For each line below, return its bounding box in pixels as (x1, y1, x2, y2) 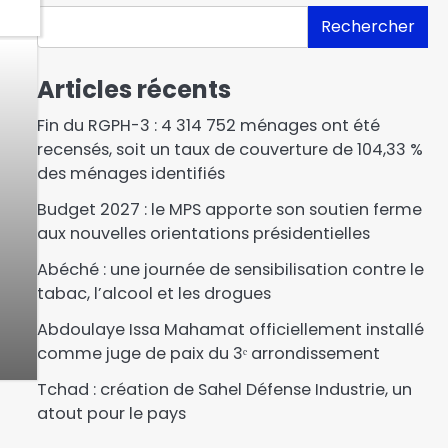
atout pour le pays (36, 401, 186, 425)
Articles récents (36, 72, 231, 106)
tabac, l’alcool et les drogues (36, 281, 271, 305)
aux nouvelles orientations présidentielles (36, 221, 370, 245)
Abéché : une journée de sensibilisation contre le (36, 257, 424, 281)
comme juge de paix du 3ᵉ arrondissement (36, 341, 380, 365)
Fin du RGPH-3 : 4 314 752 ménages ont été (36, 113, 380, 137)
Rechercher (320, 14, 415, 38)
